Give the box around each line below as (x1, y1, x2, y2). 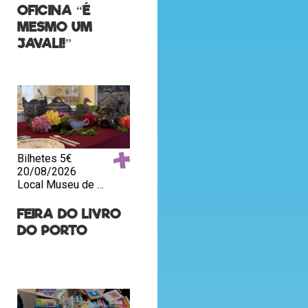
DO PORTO (17, 221, 88, 239)
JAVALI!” (17, 34, 72, 52)
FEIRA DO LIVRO (17, 205, 122, 223)
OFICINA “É (17, 1, 91, 19)
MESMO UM (17, 18, 93, 36)
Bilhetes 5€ (17, 151, 73, 165)
